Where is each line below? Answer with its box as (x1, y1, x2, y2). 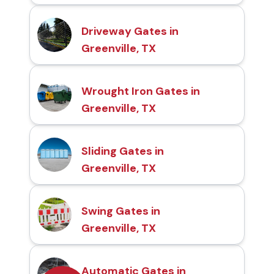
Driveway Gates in (81, 23, 179, 39)
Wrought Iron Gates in (81, 83, 200, 98)
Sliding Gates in (81, 143, 164, 158)
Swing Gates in (81, 203, 160, 218)
